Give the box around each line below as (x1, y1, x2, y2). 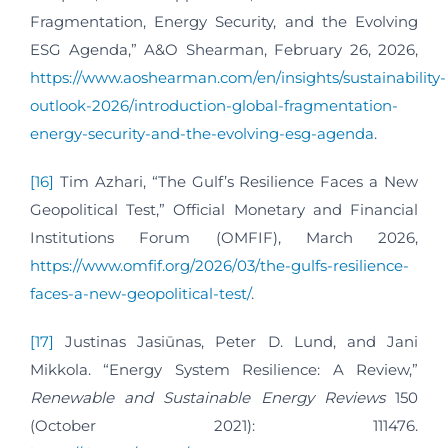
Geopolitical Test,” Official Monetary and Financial (30, 200, 418, 220)
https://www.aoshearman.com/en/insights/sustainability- (30, 68, 446, 88)
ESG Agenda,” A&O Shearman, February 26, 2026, (30, 40, 418, 60)
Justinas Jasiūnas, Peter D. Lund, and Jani (54, 332, 418, 352)
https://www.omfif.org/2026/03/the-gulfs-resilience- (30, 256, 409, 276)
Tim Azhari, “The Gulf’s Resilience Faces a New (54, 172, 418, 192)
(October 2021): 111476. (30, 416, 418, 436)
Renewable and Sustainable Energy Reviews (30, 388, 385, 408)
